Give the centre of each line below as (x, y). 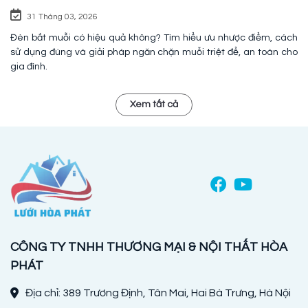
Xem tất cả (154, 104)
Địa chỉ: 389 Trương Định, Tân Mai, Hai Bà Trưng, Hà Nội (158, 293)
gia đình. (29, 66)
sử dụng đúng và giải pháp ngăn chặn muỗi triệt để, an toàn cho (154, 52)
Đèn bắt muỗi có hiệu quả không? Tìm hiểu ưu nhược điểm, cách (154, 37)
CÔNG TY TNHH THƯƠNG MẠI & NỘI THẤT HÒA (149, 247)
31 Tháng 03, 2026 (62, 16)
